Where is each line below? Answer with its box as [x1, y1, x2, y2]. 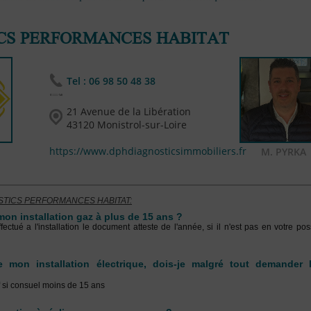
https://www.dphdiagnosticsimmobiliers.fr [49, 144, 246, 158]
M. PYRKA [260, 145, 306, 158]
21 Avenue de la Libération [67, 105, 191, 118]
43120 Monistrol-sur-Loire [67, 118, 187, 131]
